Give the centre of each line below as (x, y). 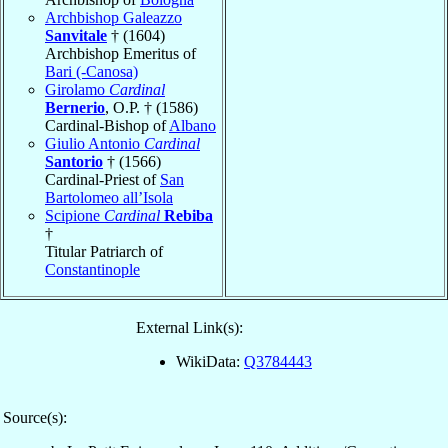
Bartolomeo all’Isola (109, 197)
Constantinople (92, 269)
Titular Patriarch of (104, 251)
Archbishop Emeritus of (120, 53)
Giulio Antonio (94, 143)
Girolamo (77, 89)
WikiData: (210, 361)
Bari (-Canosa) (91, 71)
